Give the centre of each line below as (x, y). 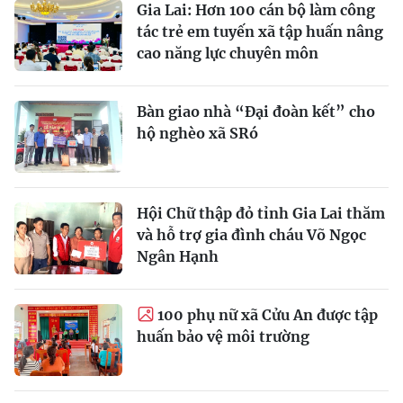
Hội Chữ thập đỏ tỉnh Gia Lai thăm (261, 213)
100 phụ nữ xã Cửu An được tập (268, 314)
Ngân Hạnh (178, 256)
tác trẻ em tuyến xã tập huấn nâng (260, 31)
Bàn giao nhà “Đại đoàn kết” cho (256, 111)
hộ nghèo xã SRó (197, 133)
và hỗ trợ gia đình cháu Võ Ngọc (251, 234)
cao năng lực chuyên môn (228, 53)
